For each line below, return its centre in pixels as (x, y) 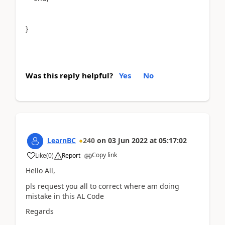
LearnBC (62, 140)
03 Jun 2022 (128, 140)
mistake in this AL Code (65, 196)
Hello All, (40, 171)
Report (71, 155)
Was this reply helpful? (69, 75)
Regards (40, 211)
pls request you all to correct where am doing (102, 186)
